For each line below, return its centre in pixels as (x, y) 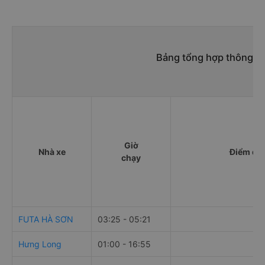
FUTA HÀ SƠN (46, 219)
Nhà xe (52, 152)
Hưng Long (40, 244)
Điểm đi (245, 152)
